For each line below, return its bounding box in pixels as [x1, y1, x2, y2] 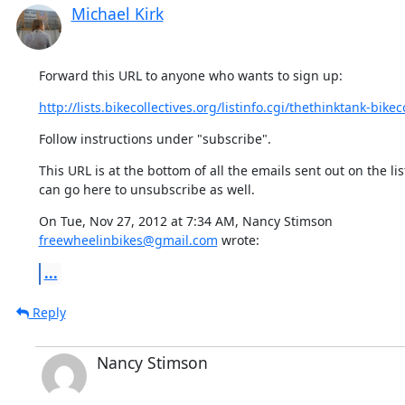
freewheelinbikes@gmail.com [38, 231, 218, 249]
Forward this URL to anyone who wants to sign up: [38, 66, 343, 84]
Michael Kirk [71, 2, 164, 24]
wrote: [217, 231, 259, 249]
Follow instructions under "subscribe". [38, 129, 271, 147]
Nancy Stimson [96, 351, 208, 373]
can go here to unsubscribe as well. [38, 180, 255, 198]
